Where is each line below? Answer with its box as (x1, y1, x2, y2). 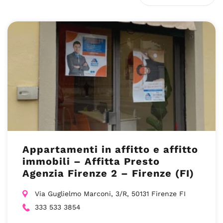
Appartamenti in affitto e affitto (22, 143, 198, 155)
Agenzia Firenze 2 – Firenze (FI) (22, 167, 194, 179)
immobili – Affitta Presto (22, 155, 160, 167)
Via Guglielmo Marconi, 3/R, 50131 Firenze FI (35, 190, 186, 198)
